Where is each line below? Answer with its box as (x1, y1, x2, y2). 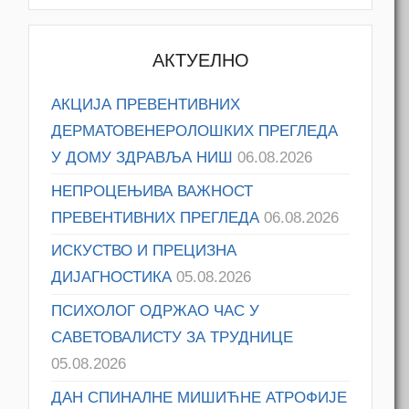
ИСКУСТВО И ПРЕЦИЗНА (51, 242, 237, 260)
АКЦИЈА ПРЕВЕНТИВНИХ (51, 95, 241, 113)
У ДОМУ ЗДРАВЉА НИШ (51, 148, 234, 166)
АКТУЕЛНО (152, 50, 249, 71)
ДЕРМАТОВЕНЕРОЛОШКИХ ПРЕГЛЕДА (51, 121, 339, 140)
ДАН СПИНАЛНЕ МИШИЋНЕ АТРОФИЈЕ (51, 388, 348, 406)
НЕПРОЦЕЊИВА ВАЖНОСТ (51, 182, 254, 200)
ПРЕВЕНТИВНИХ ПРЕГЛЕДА (51, 208, 260, 226)
